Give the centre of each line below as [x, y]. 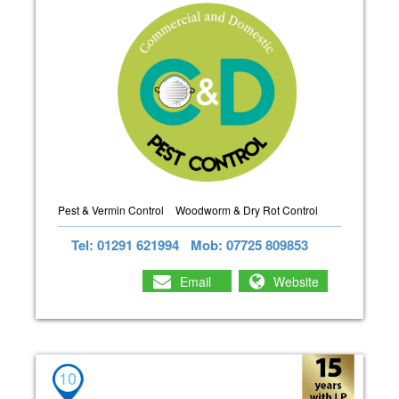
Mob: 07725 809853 [249, 245]
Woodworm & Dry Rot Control [247, 210]
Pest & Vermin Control [111, 210]
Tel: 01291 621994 [125, 245]
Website [296, 281]
